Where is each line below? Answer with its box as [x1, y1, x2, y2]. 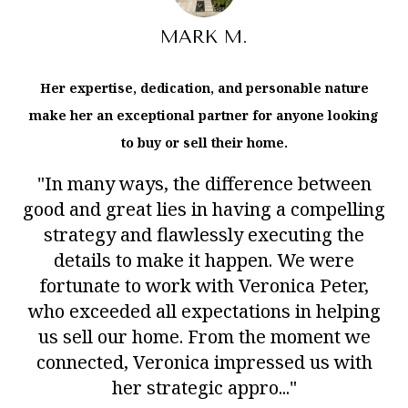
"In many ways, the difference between [36, 170, 372, 196]
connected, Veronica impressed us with [36, 349, 372, 374]
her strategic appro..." [111, 374, 297, 400]
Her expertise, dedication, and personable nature [39, 78, 369, 97]
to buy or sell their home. [120, 133, 288, 151]
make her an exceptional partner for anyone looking [29, 106, 379, 124]
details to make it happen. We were [54, 247, 354, 272]
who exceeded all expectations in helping [27, 298, 381, 323]
